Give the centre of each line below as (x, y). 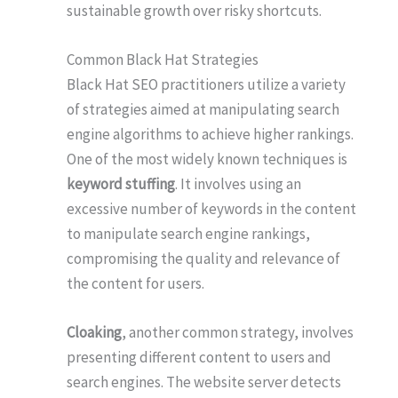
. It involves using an (238, 183)
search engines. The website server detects (204, 382)
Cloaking (94, 333)
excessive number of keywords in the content (211, 208)
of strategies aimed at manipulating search (203, 109)
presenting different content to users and (199, 358)
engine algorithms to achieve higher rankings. (210, 134)
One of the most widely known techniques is (207, 159)
